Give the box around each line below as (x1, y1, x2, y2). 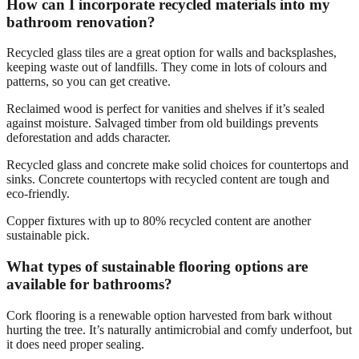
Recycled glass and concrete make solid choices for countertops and (6, 158, 349, 172)
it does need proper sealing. (6, 337, 144, 351)
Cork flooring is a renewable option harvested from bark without (6, 308, 332, 322)
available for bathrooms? (6, 276, 172, 293)
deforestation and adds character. (6, 131, 171, 145)
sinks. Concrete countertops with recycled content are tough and (6, 172, 329, 187)
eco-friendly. (6, 187, 70, 201)
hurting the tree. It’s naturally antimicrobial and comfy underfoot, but (6, 322, 352, 337)
